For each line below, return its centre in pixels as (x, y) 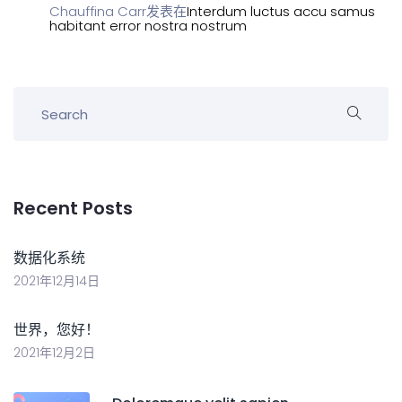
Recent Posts (73, 209)
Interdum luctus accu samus (281, 12)
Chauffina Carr (98, 12)
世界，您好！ (57, 330)
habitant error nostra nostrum (148, 26)
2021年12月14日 (57, 281)
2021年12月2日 (54, 353)
